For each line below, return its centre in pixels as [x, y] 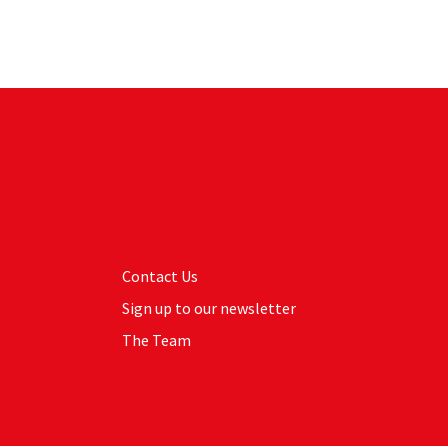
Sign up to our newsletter [208, 308]
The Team [156, 340]
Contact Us [159, 276]
